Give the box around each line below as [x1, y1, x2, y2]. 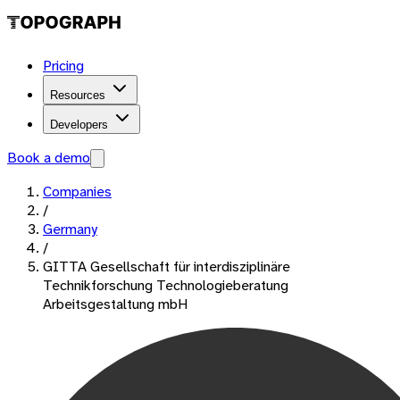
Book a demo [7, 148, 90, 167]
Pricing [43, 56, 84, 75]
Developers [50, 118, 108, 131]
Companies [43, 182, 112, 201]
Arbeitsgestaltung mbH [43, 295, 187, 313]
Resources [50, 88, 105, 102]
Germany [43, 220, 97, 238]
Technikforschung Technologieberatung [43, 276, 288, 295]
